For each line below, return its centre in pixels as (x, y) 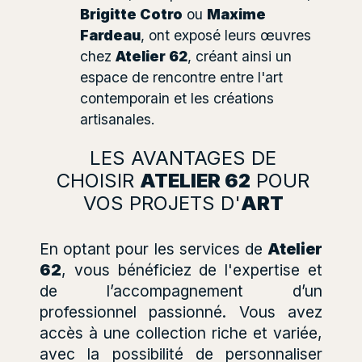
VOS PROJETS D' (162, 203)
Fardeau (110, 35)
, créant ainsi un (240, 56)
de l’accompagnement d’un (181, 290)
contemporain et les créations (177, 98)
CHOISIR (98, 180)
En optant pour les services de (154, 248)
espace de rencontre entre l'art (181, 77)
